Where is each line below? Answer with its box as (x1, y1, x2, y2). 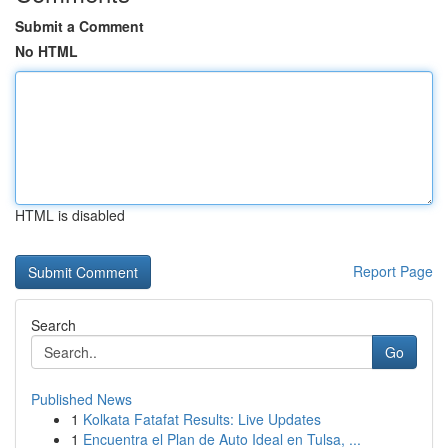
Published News (31, 389, 132, 409)
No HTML (15, 41, 78, 61)
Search (31, 315, 76, 335)
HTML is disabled (15, 205, 125, 225)
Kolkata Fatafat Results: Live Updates (83, 409, 321, 429)
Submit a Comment (15, 16, 144, 36)
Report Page (353, 261, 433, 281)
